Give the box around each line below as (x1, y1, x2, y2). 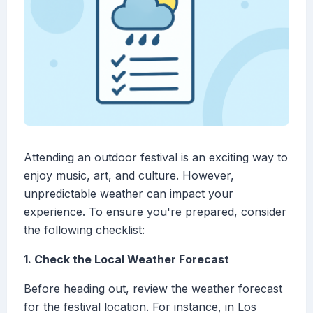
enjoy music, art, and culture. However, (24, 168, 234, 183)
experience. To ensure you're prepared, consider (24, 205, 286, 219)
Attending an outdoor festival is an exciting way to (24, 150, 288, 165)
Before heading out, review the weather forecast (24, 282, 282, 296)
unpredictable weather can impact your (24, 187, 233, 201)
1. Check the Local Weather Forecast (24, 252, 229, 267)
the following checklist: (24, 223, 145, 238)
